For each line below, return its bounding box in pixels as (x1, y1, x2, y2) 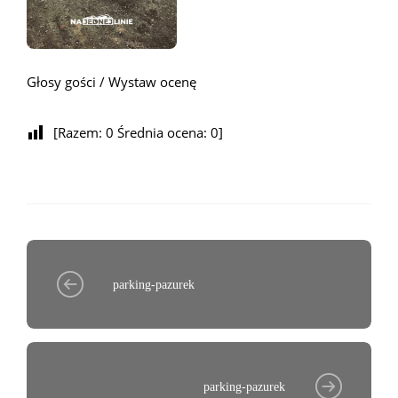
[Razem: (53, 123, 106, 142)
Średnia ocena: (114, 123, 211, 142)
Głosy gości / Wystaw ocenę (27, 73, 196, 92)
